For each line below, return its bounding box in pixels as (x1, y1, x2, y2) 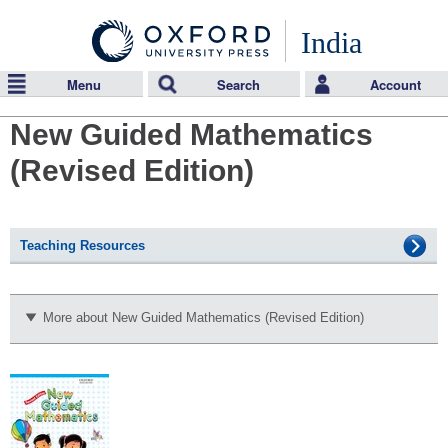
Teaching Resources (20, 238, 145, 253)
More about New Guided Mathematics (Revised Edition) (43, 310, 364, 325)
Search (216, 75, 260, 94)
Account (369, 75, 421, 94)
